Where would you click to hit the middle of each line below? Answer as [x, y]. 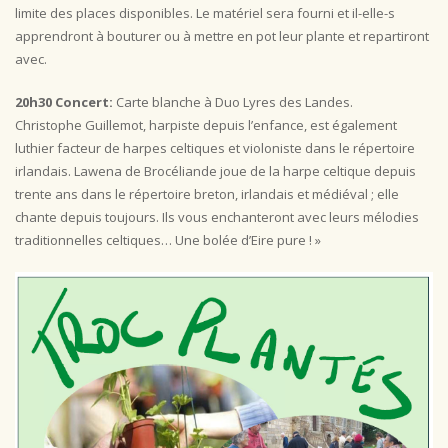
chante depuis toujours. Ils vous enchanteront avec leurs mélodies [217, 217]
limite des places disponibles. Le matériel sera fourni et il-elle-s [205, 13]
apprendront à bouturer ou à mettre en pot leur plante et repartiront [222, 36]
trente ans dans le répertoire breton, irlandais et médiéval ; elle [207, 194]
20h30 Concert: [64, 102]
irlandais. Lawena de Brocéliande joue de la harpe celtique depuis [215, 171]
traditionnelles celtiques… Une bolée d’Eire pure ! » [168, 240]
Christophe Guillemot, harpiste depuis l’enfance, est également [206, 125]
